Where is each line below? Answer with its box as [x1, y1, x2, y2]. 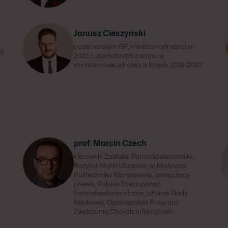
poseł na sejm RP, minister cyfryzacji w [74, 42, 193, 50]
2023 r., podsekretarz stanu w [74, 51, 164, 60]
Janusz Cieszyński [74, 28, 146, 38]
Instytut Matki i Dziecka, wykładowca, [74, 161, 188, 169]
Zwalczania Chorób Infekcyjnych [74, 207, 174, 215]
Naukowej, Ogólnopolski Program [74, 198, 179, 206]
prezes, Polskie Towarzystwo [74, 180, 161, 188]
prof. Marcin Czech [74, 138, 147, 148]
